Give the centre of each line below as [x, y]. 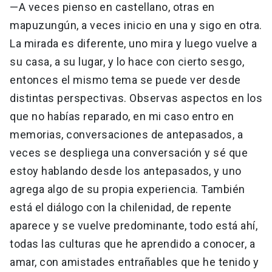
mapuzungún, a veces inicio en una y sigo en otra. [136, 25]
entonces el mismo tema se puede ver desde [125, 80]
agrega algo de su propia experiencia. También [127, 189]
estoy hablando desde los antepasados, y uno [126, 171]
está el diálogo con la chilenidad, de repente [121, 208]
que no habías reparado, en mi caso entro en [122, 117]
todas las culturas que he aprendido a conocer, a [132, 244]
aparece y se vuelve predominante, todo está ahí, [134, 226]
